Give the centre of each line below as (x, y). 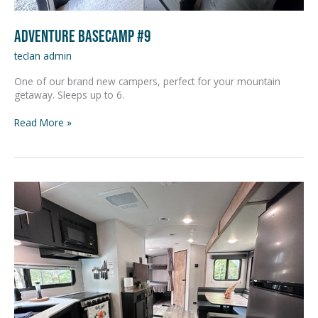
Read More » (43, 123)
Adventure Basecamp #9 (82, 35)
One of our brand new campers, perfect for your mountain (147, 81)
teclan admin (43, 56)
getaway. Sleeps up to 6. (69, 94)
